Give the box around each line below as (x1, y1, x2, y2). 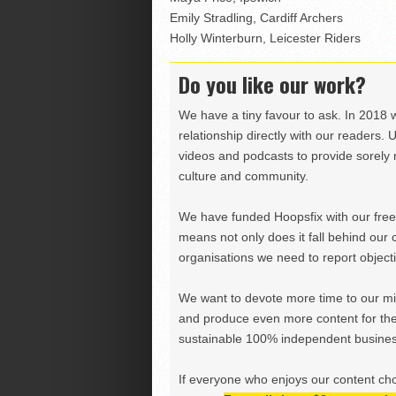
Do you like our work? (178, 68, 366, 101)
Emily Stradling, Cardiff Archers (169, 11, 343, 26)
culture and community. (178, 169, 308, 184)
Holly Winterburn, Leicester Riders (169, 31, 361, 46)
